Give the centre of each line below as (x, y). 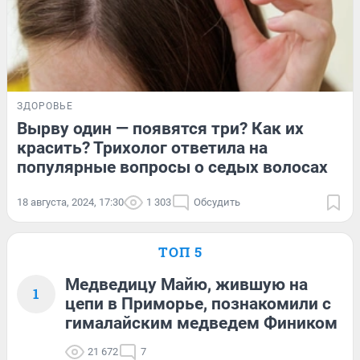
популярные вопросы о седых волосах (172, 167)
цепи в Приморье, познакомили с (198, 303)
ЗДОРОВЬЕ (45, 106)
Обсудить (217, 202)
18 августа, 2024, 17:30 (70, 202)
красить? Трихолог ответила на (142, 147)
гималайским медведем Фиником (201, 323)
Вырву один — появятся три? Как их (160, 128)
